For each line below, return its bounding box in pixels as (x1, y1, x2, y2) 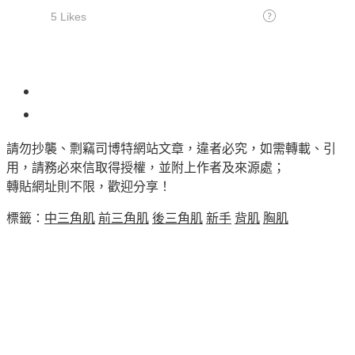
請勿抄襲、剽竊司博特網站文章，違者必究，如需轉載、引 (6, 142, 336, 156)
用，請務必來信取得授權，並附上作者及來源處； (6, 161, 285, 175)
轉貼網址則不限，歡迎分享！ (6, 180, 171, 194)
